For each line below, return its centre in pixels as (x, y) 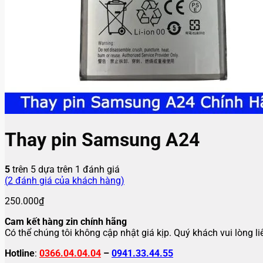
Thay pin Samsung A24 (102, 140)
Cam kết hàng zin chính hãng (66, 221)
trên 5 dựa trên (43, 169)
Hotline (20, 253)
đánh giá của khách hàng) (69, 180)
